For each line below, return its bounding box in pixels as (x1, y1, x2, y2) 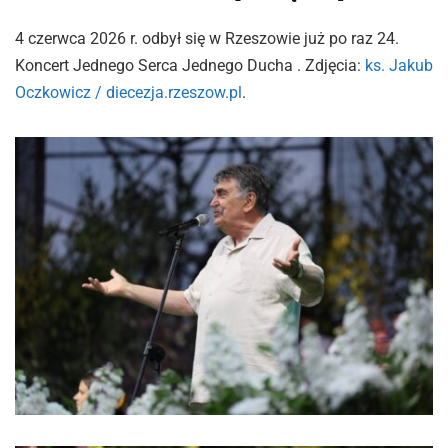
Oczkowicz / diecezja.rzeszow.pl (15, 82, 242, 102)
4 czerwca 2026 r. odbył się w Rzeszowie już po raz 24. (15, 28, 399, 48)
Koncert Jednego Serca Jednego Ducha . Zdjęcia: (15, 55, 365, 75)
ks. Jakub (365, 55, 433, 75)
